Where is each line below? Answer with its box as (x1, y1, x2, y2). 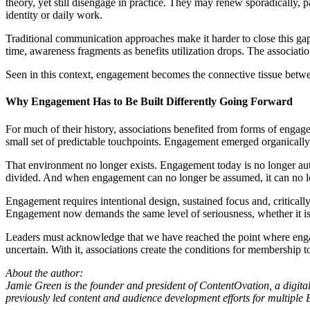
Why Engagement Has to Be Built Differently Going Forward (6, 95, 293, 108)
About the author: (6, 266, 83, 279)
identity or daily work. (6, 9, 102, 21)
